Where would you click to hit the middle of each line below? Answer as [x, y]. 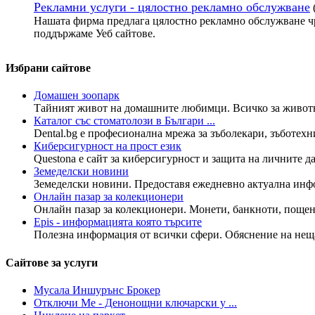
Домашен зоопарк [77, 96]
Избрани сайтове [48, 67]
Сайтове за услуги [52, 262]
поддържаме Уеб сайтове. [95, 33]
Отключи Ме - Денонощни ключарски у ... [135, 302]
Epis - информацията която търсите [118, 222]
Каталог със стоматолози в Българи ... [124, 121]
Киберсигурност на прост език [108, 146]
